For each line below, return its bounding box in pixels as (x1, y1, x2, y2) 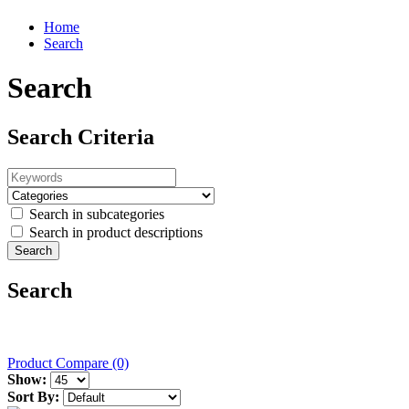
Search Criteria (7, 124, 154, 149)
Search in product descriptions (26, 224, 203, 240)
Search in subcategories (26, 205, 164, 222)
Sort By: (7, 388, 59, 404)
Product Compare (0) (7, 354, 129, 371)
